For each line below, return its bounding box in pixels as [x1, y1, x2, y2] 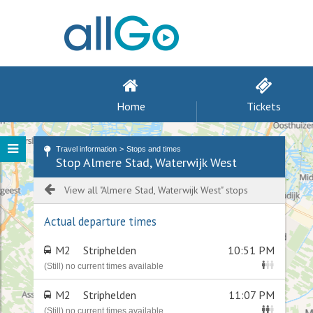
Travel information [56, 145, 117, 153]
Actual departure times [44, 214, 156, 229]
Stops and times [126, 145, 181, 153]
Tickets [246, 99, 281, 113]
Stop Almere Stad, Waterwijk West [56, 154, 237, 170]
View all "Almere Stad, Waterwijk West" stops [64, 184, 248, 196]
